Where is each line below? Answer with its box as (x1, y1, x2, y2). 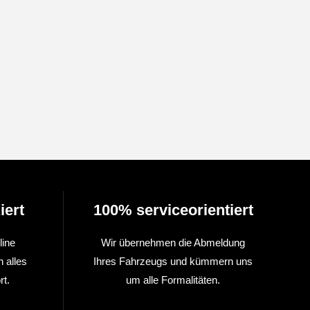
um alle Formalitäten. (126, 274, 220, 286)
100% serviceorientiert (93, 201, 253, 219)
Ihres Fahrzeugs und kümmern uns (93, 255, 253, 267)
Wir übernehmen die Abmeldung (101, 237, 245, 248)
